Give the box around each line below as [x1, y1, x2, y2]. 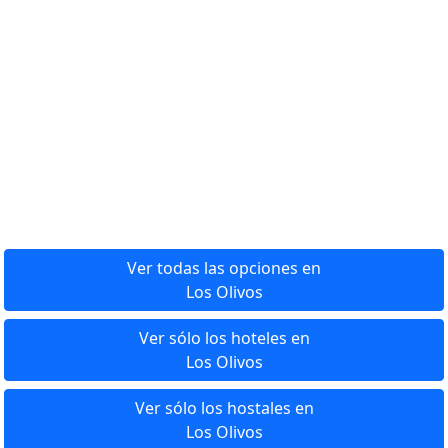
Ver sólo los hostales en [134, 397, 314, 419]
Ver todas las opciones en [127, 257, 321, 279]
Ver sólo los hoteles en [138, 327, 310, 349]
